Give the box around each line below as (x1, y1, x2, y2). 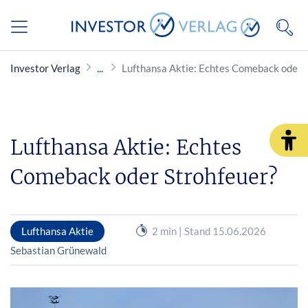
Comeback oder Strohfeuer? (10, 164, 278, 190)
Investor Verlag (10, 62, 80, 74)
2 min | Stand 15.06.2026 (151, 224, 266, 237)
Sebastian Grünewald (10, 243, 107, 256)
